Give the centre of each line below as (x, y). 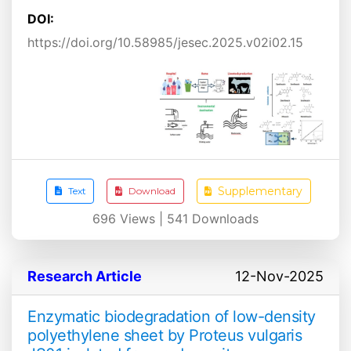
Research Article (85, 277)
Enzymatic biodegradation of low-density (172, 317)
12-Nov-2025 (279, 277)
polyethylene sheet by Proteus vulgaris (165, 336)
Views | (141, 219)
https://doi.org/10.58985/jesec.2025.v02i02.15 (165, 42)
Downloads (223, 219)
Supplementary (261, 191)
